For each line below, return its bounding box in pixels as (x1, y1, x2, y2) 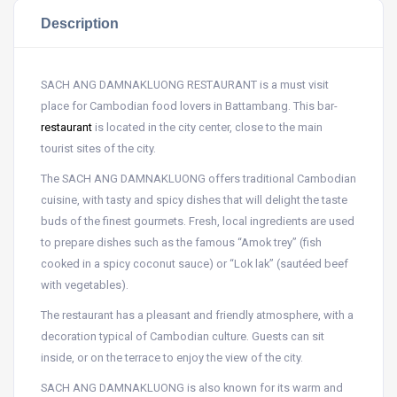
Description (41, 15, 119, 31)
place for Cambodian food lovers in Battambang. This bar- (41, 99, 338, 113)
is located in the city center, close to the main (92, 121, 323, 134)
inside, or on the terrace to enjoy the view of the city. (41, 351, 303, 364)
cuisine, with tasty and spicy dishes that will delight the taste (41, 193, 347, 206)
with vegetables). (41, 278, 128, 292)
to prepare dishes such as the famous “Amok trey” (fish (41, 236, 322, 249)
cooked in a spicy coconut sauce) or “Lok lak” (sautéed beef (41, 257, 348, 270)
